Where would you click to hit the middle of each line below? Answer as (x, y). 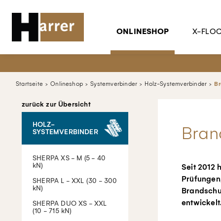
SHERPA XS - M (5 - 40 (69, 158)
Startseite (29, 84)
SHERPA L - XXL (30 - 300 (75, 181)
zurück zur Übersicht (56, 104)
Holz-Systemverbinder (176, 84)
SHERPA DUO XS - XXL (70, 203)
